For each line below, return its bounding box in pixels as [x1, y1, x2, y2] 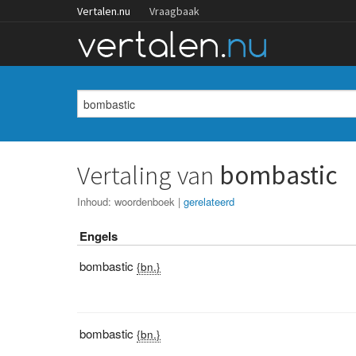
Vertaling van [77, 159, 220, 192]
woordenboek [114, 194, 176, 209]
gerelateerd [184, 194, 235, 209]
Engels [79, 227, 118, 245]
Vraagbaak [149, 4, 199, 18]
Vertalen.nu [77, 4, 130, 18]
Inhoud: [77, 194, 115, 209]
